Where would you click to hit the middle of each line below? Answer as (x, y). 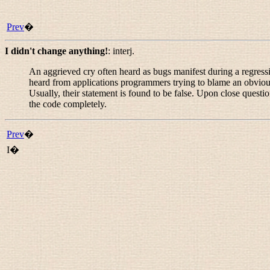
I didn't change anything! (56, 51)
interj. (124, 51)
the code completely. (68, 104)
